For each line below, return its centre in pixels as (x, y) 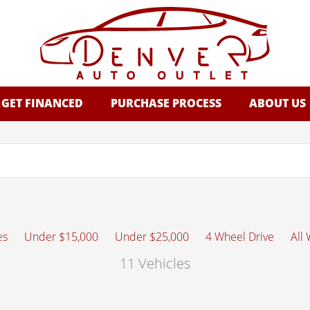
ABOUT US (277, 103)
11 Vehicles (155, 264)
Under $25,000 (152, 237)
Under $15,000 (61, 237)
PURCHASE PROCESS (166, 103)
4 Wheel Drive (240, 237)
